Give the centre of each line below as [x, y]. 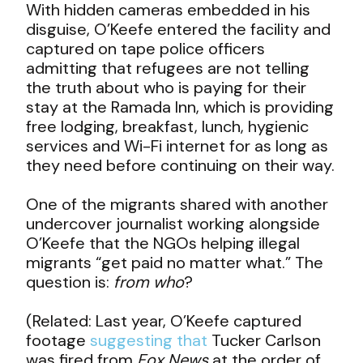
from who [149, 282]
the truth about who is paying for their [167, 87]
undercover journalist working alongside [173, 223]
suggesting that [149, 340]
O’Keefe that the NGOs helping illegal [163, 243]
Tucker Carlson [265, 340]
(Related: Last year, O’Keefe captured [164, 320]
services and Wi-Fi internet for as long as [177, 145]
